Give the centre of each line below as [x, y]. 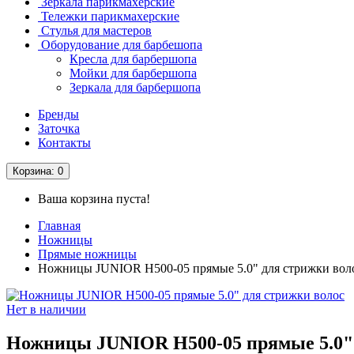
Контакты [64, 142]
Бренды [58, 114]
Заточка [59, 128]
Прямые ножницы [87, 254]
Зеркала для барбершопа [135, 87]
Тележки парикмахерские [109, 16]
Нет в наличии [46, 309]
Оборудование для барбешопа [120, 44]
